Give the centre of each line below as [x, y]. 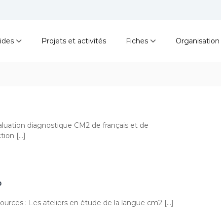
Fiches [137, 41]
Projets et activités [74, 41]
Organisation [198, 41]
